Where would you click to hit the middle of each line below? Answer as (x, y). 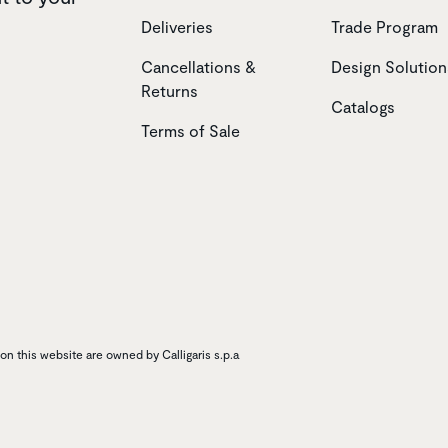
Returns (169, 90)
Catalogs (363, 106)
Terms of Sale (190, 130)
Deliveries (177, 26)
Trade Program (384, 26)
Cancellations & (198, 66)
